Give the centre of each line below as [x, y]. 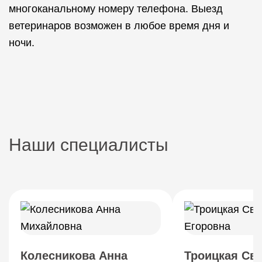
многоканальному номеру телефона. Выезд [116, 9]
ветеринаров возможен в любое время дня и [119, 26]
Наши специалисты [89, 145]
